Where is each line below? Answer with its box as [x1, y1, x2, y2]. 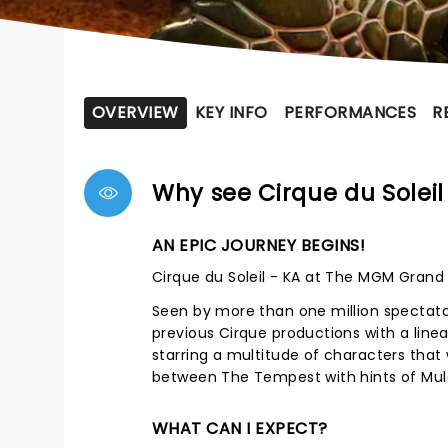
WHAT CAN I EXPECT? [152, 417, 328, 440]
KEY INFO [194, 101, 268, 124]
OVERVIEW [92, 101, 179, 124]
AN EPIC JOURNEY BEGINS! [152, 234, 366, 257]
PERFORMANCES [283, 101, 417, 124]
